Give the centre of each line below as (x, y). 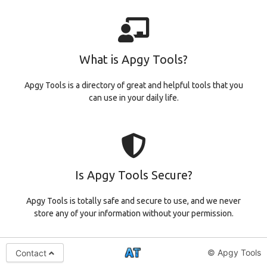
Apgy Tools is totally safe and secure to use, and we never (133, 201)
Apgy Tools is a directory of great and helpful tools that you (133, 85)
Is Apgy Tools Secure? (133, 175)
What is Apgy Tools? (133, 59)
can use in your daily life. (133, 98)
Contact (32, 253)
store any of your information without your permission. (133, 213)
